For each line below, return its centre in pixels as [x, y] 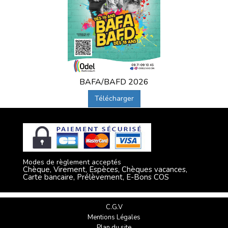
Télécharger [114, 99]
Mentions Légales [114, 218]
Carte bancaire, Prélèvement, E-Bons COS [96, 177]
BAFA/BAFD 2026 [114, 82]
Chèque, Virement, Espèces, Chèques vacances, [105, 170]
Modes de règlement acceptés [72, 162]
